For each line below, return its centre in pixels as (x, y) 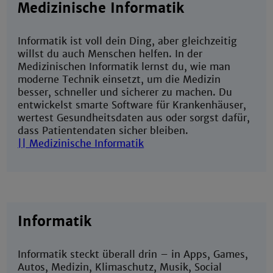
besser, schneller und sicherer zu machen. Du (125, 93)
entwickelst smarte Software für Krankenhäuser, (132, 105)
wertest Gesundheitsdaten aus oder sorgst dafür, (134, 118)
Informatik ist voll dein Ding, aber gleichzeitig (128, 41)
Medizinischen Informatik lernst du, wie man (124, 67)
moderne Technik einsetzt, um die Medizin (119, 80)
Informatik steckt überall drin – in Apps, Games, (133, 255)
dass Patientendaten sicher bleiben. (103, 131)
